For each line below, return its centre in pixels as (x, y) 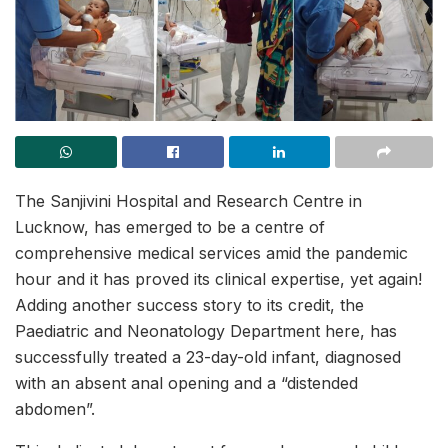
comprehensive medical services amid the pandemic (211, 253)
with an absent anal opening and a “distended (186, 383)
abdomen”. (55, 409)
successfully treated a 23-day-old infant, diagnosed (208, 357)
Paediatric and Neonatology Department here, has (206, 331)
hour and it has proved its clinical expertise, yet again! (218, 279)
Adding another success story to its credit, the (189, 305)
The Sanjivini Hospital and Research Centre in (188, 201)
